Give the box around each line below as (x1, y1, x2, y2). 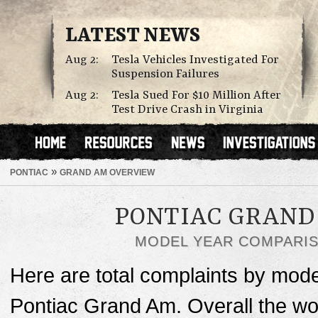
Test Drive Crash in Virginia (111, 103, 263, 116)
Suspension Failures (111, 67, 219, 81)
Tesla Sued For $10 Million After (111, 89, 281, 102)
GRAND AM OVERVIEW (60, 168, 155, 177)
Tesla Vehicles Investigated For (111, 53, 279, 67)
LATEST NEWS (65, 25, 200, 48)
